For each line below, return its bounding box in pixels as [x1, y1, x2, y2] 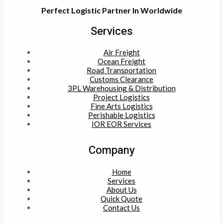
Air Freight [103, 48, 140, 57]
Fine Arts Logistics [90, 102, 153, 111]
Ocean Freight [98, 57, 145, 66]
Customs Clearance [90, 75, 153, 84]
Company [88, 142, 135, 159]
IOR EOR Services [92, 119, 151, 129]
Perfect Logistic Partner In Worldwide [41, 5, 182, 15]
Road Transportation [87, 66, 156, 75]
